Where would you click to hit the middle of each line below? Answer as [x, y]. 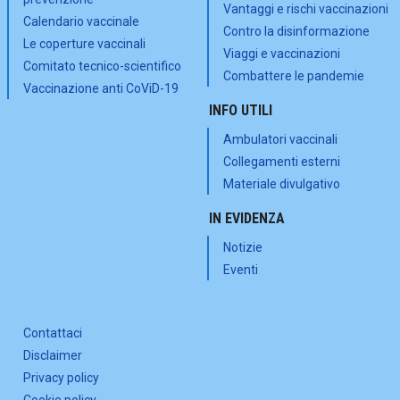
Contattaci [53, 333]
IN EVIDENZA [247, 218]
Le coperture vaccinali [84, 43]
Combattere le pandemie [294, 75]
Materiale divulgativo [282, 183]
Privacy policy [61, 377]
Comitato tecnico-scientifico [102, 66]
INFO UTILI [241, 110]
